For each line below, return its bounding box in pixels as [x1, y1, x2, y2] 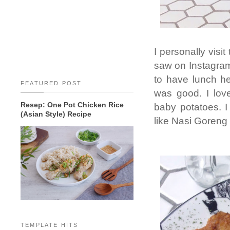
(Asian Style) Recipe [21, 109, 91, 118]
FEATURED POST [21, 80, 82, 86]
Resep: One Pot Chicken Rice [21, 100, 124, 109]
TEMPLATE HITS [21, 221, 79, 228]
